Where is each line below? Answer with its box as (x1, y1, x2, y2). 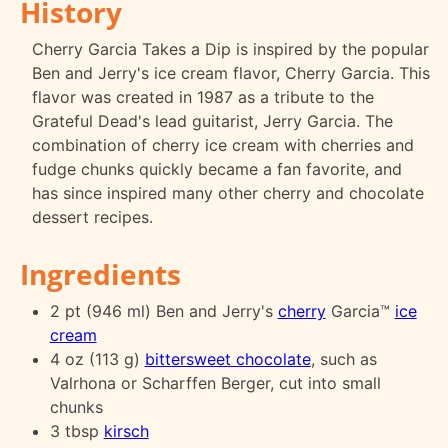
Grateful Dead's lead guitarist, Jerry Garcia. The (32, 110, 393, 131)
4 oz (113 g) (49, 348, 145, 369)
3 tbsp (49, 420, 104, 441)
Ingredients (20, 254, 181, 293)
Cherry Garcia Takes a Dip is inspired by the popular (32, 38, 429, 59)
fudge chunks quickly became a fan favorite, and (32, 158, 402, 179)
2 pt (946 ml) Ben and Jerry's (49, 300, 278, 321)
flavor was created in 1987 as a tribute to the (32, 86, 374, 107)
